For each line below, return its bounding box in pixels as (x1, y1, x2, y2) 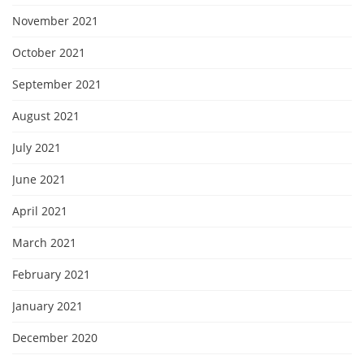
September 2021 (12, 76, 102, 92)
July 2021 (12, 139, 61, 155)
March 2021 (12, 234, 76, 250)
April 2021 (12, 202, 67, 219)
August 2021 (12, 107, 80, 123)
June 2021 (12, 171, 66, 187)
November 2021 (12, 12, 98, 28)
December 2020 (12, 329, 97, 345)
